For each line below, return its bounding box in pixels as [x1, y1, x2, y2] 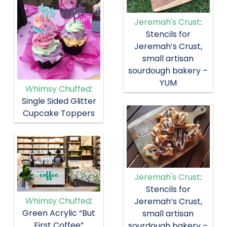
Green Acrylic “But [22, 207, 96, 219]
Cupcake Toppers [23, 107, 95, 120]
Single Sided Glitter [21, 95, 96, 107]
